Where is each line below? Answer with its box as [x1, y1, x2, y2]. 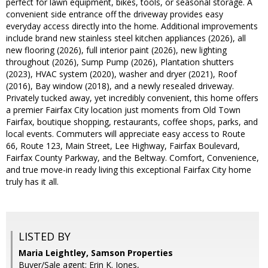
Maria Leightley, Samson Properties [19, 247, 173, 259]
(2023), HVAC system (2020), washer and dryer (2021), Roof [6, 68, 237, 80]
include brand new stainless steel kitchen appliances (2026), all [6, 32, 246, 44]
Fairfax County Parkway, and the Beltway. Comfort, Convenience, [6, 152, 259, 164]
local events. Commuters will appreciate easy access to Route [6, 128, 245, 140]
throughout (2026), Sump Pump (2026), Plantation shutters [6, 56, 234, 68]
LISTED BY [19, 229, 71, 244]
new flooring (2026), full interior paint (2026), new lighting [6, 44, 227, 56]
